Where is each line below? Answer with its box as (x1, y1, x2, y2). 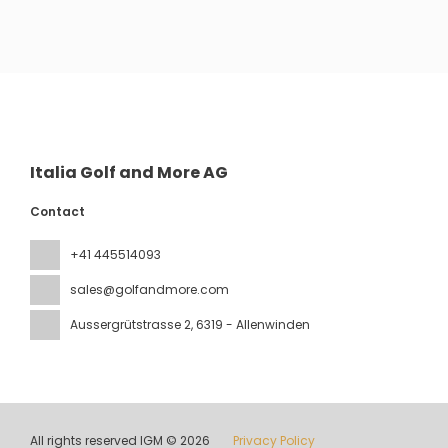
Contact (30, 202, 85, 220)
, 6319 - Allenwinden (191, 315, 310, 333)
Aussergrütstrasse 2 (70, 315, 191, 333)
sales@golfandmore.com (70, 280, 229, 298)
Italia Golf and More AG (30, 160, 228, 184)
